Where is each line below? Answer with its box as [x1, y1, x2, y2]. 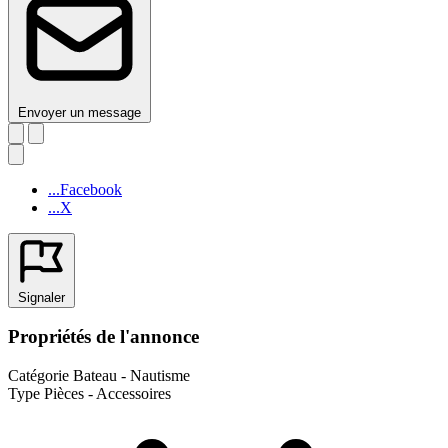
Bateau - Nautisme [73, 366, 190, 384]
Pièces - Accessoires [44, 384, 171, 402]
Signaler [18, 289, 65, 305]
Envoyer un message [18, 104, 141, 120]
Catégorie [8, 366, 69, 384]
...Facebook [48, 180, 122, 198]
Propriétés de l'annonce [8, 326, 199, 348]
